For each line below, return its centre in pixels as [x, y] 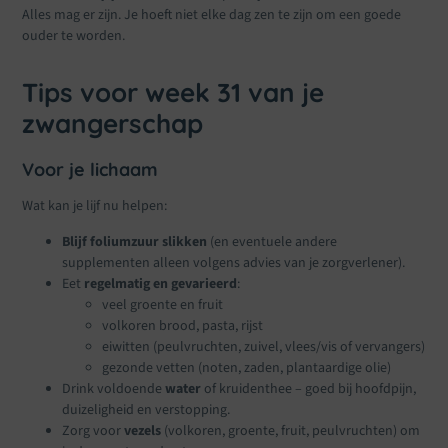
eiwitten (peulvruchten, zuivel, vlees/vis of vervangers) [264, 346]
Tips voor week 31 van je [173, 93]
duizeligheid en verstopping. [146, 409]
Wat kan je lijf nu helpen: [95, 206]
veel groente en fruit [163, 304]
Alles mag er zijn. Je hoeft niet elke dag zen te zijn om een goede [212, 15]
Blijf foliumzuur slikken [135, 241]
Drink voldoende [114, 388]
